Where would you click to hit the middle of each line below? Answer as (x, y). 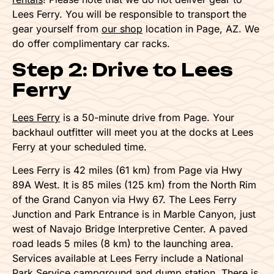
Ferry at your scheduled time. (80, 146)
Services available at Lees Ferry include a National (128, 258)
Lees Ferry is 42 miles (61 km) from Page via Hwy (127, 170)
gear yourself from (57, 29)
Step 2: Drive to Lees (123, 70)
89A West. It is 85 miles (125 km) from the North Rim (134, 185)
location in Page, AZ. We (201, 29)
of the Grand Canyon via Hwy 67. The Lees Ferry (124, 200)
